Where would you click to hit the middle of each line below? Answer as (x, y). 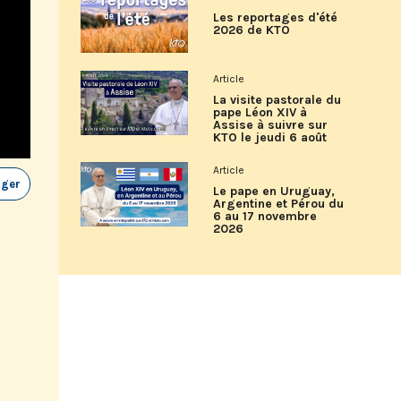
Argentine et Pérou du (278, 204)
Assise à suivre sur (270, 125)
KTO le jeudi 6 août (270, 137)
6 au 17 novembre (265, 216)
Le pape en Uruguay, (274, 191)
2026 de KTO (252, 30)
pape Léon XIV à (260, 112)
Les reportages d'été (275, 17)
